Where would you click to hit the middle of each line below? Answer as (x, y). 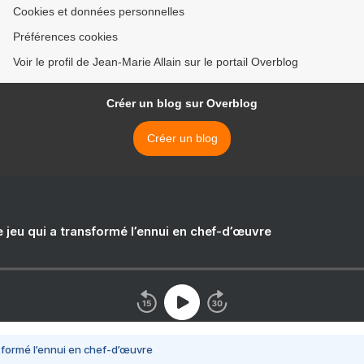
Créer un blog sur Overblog (182, 103)
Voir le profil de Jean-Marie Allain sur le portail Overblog (156, 62)
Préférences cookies (65, 37)
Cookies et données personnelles (99, 11)
